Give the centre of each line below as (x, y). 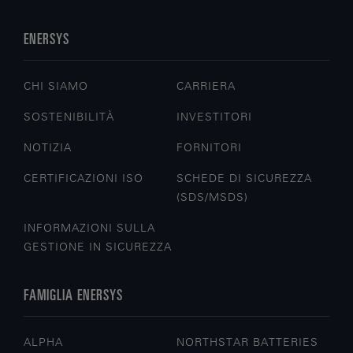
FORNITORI (210, 147)
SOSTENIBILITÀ (69, 116)
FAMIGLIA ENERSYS (73, 294)
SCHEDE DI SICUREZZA (245, 178)
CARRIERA (206, 85)
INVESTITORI (215, 116)
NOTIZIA (48, 147)
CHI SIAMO (56, 85)
